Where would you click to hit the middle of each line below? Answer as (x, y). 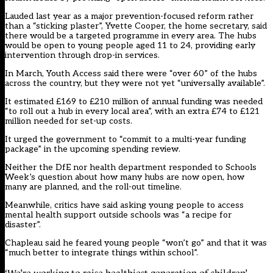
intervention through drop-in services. (82, 55)
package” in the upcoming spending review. (93, 149)
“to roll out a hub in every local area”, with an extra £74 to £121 (132, 112)
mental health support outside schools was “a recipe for (118, 215)
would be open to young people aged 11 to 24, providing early (130, 46)
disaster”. (23, 225)
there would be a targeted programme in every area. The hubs (131, 36)
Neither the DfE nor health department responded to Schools (131, 168)
